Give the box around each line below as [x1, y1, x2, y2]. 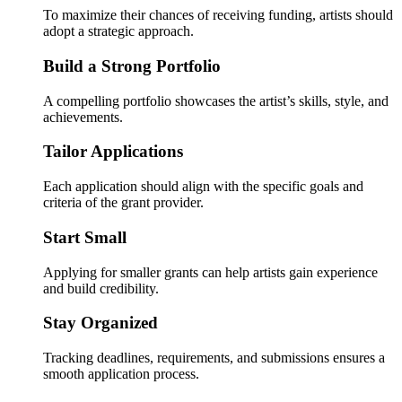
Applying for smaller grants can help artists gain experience [43, 264, 378, 280]
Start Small [43, 227, 127, 247]
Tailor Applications [43, 142, 183, 162]
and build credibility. [43, 280, 159, 296]
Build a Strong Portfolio [43, 57, 221, 75]
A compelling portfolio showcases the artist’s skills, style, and [43, 92, 389, 109]
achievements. [43, 109, 123, 125]
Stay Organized [43, 313, 158, 333]
